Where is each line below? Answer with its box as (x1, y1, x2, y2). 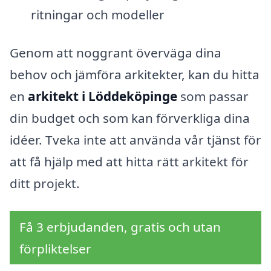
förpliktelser (19, 240, 91, 257)
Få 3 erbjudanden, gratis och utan (19, 218, 221, 235)
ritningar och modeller (30, 5, 165, 23)
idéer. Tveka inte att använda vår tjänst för (10, 131, 261, 149)
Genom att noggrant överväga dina (10, 44, 221, 62)
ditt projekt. (10, 175, 80, 192)
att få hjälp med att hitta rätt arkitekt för (10, 153, 249, 171)
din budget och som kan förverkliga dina (10, 109, 250, 127)
